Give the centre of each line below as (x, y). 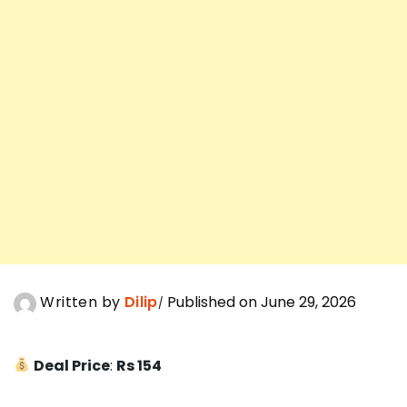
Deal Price (72, 365)
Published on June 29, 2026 (260, 303)
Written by (80, 303)
